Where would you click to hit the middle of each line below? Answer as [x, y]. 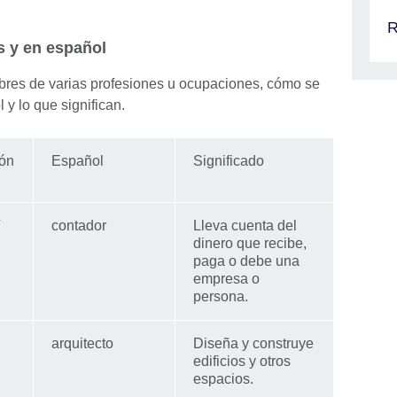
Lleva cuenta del [245, 225]
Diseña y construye [253, 343]
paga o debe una [246, 261]
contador [79, 225]
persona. [221, 296]
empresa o [226, 278]
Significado [229, 160]
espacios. [223, 378]
